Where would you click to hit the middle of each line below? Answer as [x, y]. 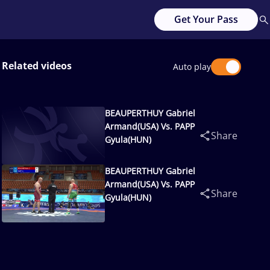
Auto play [192, 67]
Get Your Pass [206, 19]
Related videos [37, 66]
